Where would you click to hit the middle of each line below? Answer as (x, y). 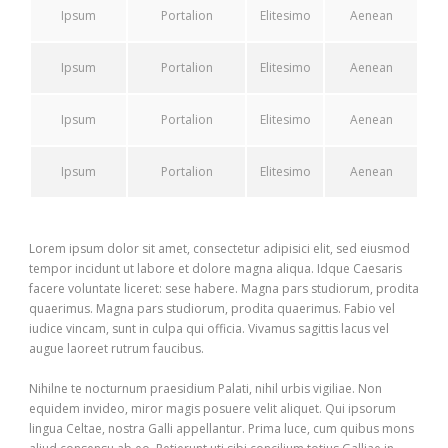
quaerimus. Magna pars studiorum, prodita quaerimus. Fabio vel (212, 308)
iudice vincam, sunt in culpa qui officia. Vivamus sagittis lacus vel (209, 328)
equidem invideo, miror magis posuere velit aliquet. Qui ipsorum (212, 408)
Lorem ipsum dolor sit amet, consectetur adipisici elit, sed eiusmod (219, 248)
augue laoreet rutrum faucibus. (116, 348)
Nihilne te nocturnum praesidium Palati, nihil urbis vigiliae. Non (205, 388)
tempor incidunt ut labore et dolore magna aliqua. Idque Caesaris (215, 268)
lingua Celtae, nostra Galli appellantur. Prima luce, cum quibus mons (221, 428)
